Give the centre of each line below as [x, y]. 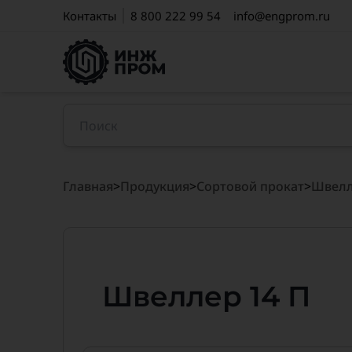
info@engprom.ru [282, 16]
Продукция [155, 186]
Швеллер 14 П [206, 296]
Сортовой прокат [250, 186]
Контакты [90, 16]
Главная [88, 186]
